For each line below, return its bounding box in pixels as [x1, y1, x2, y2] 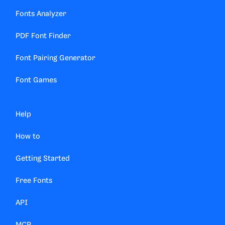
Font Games [16, 76, 57, 85]
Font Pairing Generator [16, 54, 95, 63]
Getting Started [16, 155, 70, 163]
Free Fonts [16, 177, 52, 185]
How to [16, 133, 40, 141]
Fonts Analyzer [16, 10, 66, 19]
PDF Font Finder [16, 32, 71, 41]
